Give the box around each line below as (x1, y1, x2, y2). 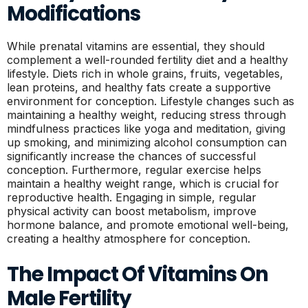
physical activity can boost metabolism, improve (7, 204, 256, 218)
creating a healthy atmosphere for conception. (7, 232, 250, 245)
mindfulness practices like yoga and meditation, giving (7, 122, 285, 135)
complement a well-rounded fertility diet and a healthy (7, 53, 288, 67)
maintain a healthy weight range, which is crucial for (7, 177, 279, 190)
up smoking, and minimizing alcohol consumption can (7, 135, 287, 149)
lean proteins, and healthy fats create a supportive (7, 80, 271, 94)
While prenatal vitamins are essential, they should (7, 39, 265, 53)
